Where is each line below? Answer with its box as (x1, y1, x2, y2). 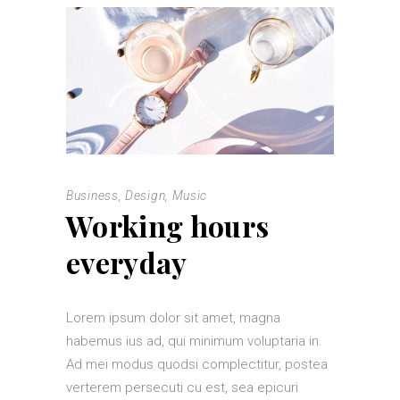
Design (125, 188, 166, 204)
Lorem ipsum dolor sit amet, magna (66, 310, 280, 327)
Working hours (66, 206, 270, 246)
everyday (66, 243, 187, 282)
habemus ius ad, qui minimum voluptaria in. (66, 333, 322, 350)
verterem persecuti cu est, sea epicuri (66, 379, 298, 396)
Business (66, 188, 119, 204)
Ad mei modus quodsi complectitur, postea (66, 356, 328, 373)
